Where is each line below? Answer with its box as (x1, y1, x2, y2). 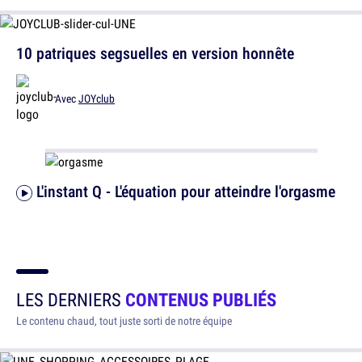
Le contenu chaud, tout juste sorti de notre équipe (16, 314, 232, 329)
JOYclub (78, 91, 115, 107)
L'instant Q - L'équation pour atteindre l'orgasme (36, 180, 335, 203)
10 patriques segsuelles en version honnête (16, 42, 294, 65)
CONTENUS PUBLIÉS (125, 287, 276, 313)
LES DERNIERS (16, 287, 125, 313)
